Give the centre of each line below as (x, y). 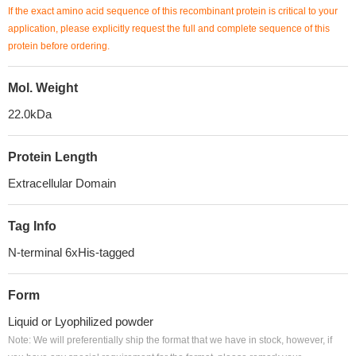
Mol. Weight (43, 88)
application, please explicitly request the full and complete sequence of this (169, 29)
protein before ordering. (59, 46)
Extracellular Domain (62, 183)
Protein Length (53, 157)
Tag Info (32, 226)
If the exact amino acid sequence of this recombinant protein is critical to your (173, 11)
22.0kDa (30, 114)
